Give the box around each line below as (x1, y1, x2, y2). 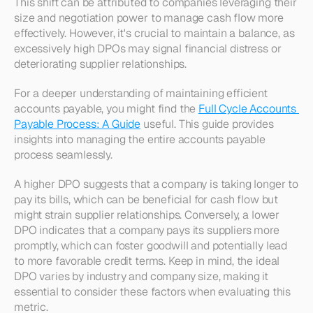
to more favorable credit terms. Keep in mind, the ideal (14, 254, 280, 268)
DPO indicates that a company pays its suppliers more (14, 223, 279, 238)
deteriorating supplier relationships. (14, 57, 187, 71)
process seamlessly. (14, 147, 112, 162)
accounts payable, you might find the (14, 101, 199, 116)
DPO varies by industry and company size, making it (14, 269, 268, 284)
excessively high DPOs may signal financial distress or (14, 41, 282, 56)
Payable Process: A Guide (14, 117, 141, 131)
